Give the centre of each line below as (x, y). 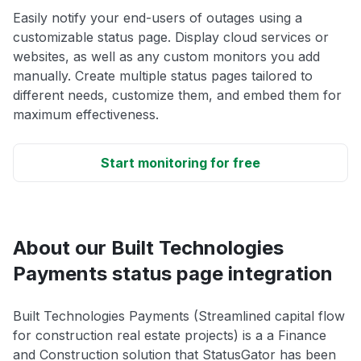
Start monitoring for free (180, 163)
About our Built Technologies (148, 248)
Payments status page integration (173, 274)
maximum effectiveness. (86, 115)
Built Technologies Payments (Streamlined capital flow (179, 316)
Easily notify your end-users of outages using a (158, 18)
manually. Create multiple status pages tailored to (163, 76)
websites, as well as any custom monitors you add (166, 57)
